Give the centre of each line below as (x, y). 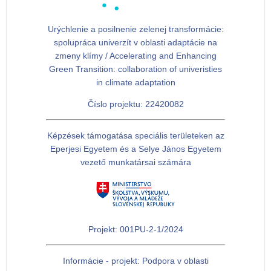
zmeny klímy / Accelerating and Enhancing (135, 56)
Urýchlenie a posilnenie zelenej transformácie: (135, 29)
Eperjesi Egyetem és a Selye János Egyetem (135, 149)
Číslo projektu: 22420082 (135, 104)
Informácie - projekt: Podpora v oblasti (135, 261)
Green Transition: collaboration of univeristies (135, 69)
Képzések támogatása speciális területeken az (135, 136)
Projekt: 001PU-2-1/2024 (135, 230)
